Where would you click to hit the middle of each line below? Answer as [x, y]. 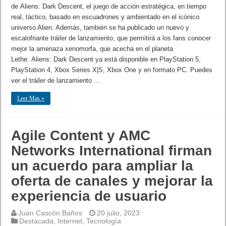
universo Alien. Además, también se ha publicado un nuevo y [100, 28]
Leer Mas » [31, 99]
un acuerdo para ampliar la [102, 166]
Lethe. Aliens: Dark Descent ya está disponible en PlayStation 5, [106, 60]
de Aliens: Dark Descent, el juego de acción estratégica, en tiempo [109, 7]
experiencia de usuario [89, 196]
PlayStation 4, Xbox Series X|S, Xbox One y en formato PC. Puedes [112, 70]
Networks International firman [112, 151]
